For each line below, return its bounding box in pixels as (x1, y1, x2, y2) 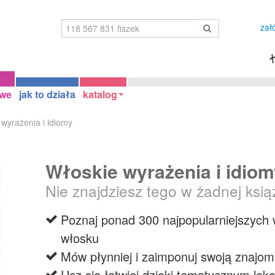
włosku (61, 229, 99, 247)
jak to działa (19, 87, 76, 101)
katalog (83, 87, 117, 101)
